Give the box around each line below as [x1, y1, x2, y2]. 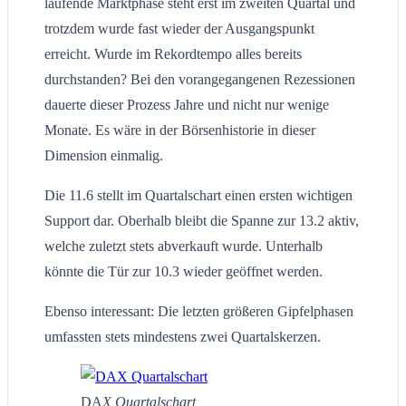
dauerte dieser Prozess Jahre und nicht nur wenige [44, 97, 329, 113]
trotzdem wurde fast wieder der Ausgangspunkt [44, 21, 314, 37]
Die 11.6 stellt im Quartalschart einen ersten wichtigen [44, 188, 353, 204]
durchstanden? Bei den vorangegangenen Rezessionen [44, 72, 355, 88]
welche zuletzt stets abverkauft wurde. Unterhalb [44, 238, 323, 255]
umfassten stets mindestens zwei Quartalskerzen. [44, 329, 321, 345]
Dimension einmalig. [44, 148, 163, 164]
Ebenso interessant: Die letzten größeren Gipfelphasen [44, 304, 353, 320]
